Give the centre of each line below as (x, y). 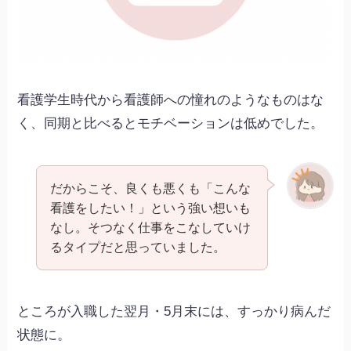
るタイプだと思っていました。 (138, 246)
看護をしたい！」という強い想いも (150, 207)
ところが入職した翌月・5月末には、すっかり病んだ (174, 312)
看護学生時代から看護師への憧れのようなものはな (171, 100)
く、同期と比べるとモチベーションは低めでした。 (171, 123)
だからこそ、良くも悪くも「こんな (150, 188)
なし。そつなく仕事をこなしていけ (150, 227)
